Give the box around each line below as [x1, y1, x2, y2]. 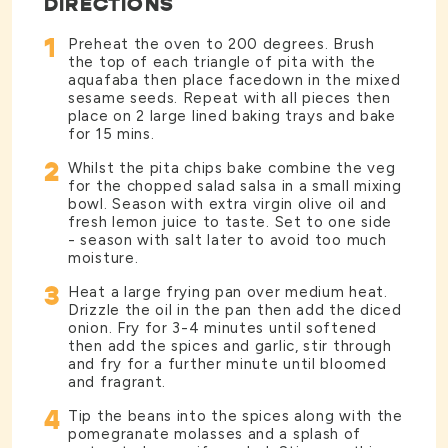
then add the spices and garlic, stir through [68, 336, 392, 355]
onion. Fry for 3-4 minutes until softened [68, 318, 377, 337]
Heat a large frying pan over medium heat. [68, 282, 388, 301]
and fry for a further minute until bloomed [68, 354, 387, 373]
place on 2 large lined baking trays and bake [68, 106, 396, 125]
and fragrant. [68, 372, 167, 391]
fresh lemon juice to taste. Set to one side [68, 212, 393, 231]
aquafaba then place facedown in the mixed [68, 70, 401, 89]
